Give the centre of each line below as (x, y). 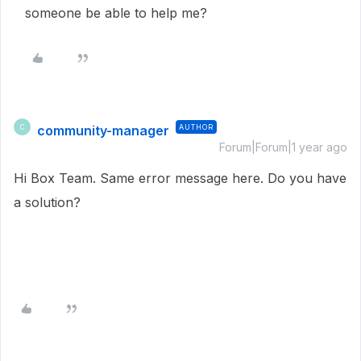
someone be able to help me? (116, 13)
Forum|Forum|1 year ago (283, 147)
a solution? (47, 202)
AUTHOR (196, 127)
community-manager (103, 131)
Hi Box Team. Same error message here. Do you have (180, 178)
